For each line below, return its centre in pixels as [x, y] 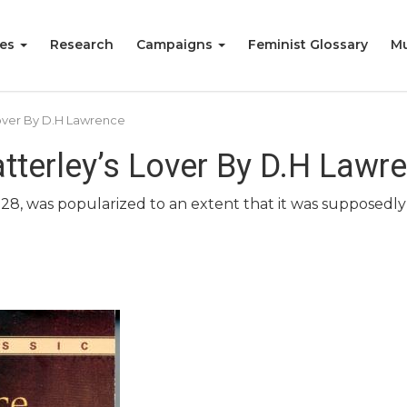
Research [82, 45]
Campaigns [176, 45]
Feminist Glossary [308, 45]
